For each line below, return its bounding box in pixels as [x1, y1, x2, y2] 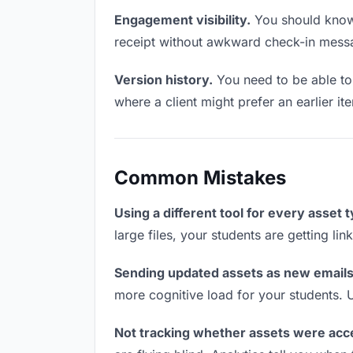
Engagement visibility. [114, 12, 251, 28]
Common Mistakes [114, 166, 286, 189]
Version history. [114, 72, 213, 87]
